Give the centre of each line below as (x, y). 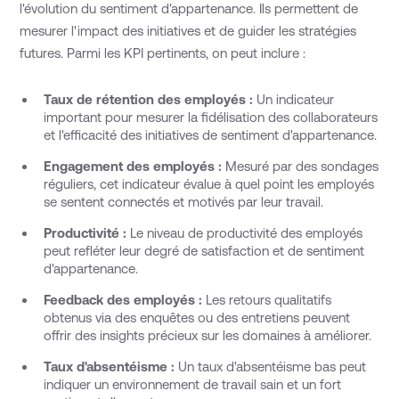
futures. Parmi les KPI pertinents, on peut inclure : (163, 53)
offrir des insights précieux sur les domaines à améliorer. (207, 335)
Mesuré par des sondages (300, 166)
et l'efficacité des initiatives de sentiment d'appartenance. (210, 134)
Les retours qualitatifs (266, 299)
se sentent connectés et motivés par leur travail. (183, 201)
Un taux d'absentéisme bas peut (270, 366)
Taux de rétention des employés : (148, 99)
